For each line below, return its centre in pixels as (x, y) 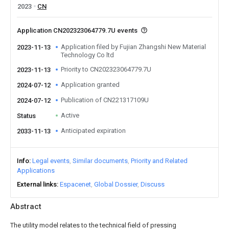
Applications (36, 170)
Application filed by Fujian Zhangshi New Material (133, 47)
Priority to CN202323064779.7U (106, 69)
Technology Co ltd (87, 55)
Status (26, 116)
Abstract (26, 207)
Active (70, 115)
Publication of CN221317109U (105, 100)
